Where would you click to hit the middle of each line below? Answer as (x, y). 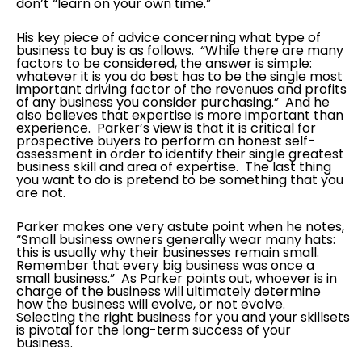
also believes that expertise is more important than (180, 116)
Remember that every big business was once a (165, 266)
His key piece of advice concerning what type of (168, 38)
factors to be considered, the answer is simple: (164, 64)
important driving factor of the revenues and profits (181, 90)
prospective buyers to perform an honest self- (166, 141)
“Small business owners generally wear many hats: (176, 240)
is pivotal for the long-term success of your (154, 330)
